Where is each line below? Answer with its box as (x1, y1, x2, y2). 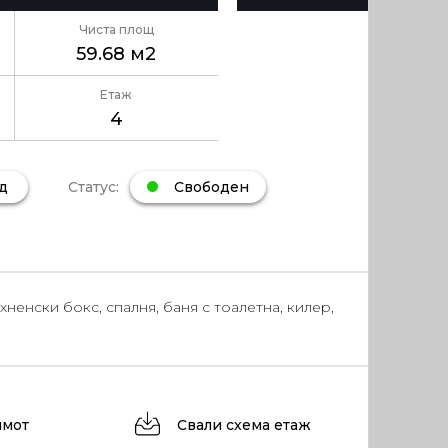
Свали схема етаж (173, 416, 312, 434)
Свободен (169, 177, 249, 196)
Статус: (67, 177, 123, 196)
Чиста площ (78, 22, 154, 37)
